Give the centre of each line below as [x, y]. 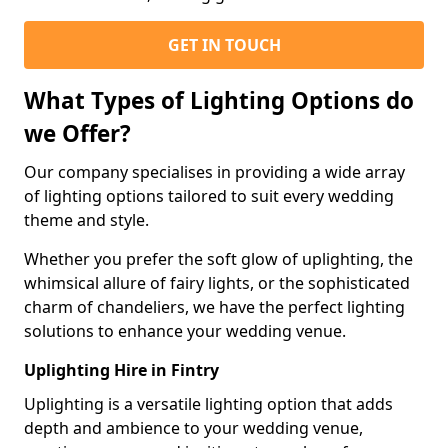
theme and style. [86, 220]
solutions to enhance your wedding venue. [185, 331]
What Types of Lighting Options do [219, 100]
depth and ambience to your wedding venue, [193, 428]
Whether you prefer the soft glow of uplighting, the [218, 259]
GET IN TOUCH [224, 45]
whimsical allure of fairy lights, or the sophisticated [217, 283]
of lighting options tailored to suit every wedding [209, 196]
